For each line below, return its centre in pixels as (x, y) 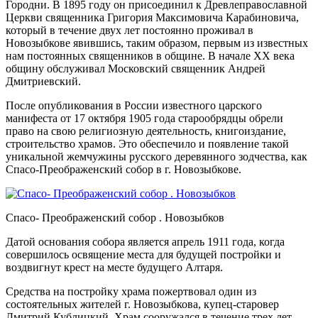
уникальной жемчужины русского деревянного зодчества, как (157, 156)
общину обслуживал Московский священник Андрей (136, 68)
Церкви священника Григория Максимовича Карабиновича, (152, 17)
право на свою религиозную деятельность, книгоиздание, (146, 131)
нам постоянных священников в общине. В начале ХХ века (150, 55)
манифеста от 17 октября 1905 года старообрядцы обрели (144, 118)
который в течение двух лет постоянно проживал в (130, 30)
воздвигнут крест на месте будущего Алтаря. (114, 267)
